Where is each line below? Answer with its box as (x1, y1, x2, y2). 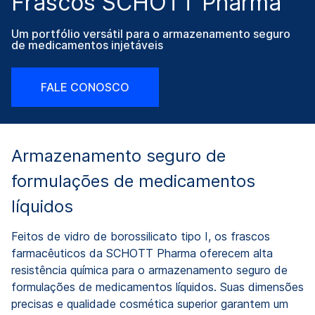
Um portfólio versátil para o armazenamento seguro (11, 27, 290, 41)
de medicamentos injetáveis (11, 38, 163, 52)
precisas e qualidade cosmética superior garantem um (11, 297, 288, 311)
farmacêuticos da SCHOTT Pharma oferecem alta (11, 246, 273, 260)
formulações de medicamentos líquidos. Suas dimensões (11, 280, 304, 294)
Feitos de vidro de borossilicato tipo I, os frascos (11, 229, 270, 243)
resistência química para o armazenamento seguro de (11, 263, 288, 277)
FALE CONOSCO (41, 80, 129, 94)
